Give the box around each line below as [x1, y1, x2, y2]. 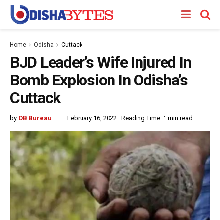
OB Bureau [18, 114, 52, 122]
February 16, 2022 [67, 114, 117, 122]
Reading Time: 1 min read [121, 114, 192, 122]
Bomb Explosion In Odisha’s [10, 71, 188, 89]
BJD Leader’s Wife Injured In [10, 53, 192, 72]
